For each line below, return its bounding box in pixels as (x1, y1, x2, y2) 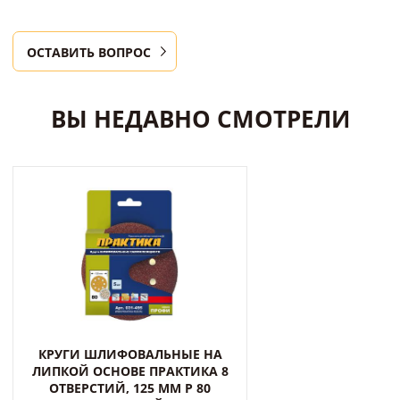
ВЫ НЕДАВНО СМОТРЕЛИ (50, 103, 350, 136)
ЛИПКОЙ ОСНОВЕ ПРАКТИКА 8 (31, 362, 229, 380)
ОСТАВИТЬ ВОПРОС (27, 44, 151, 62)
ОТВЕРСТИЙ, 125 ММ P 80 (49, 379, 211, 397)
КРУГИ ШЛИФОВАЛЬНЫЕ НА (37, 346, 222, 363)
